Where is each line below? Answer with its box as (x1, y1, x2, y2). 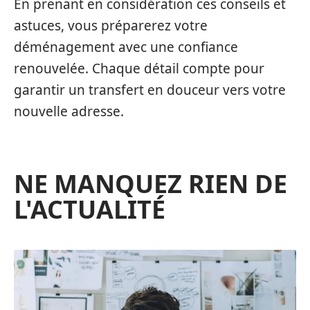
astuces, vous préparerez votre (14, 17, 208, 35)
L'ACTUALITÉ (14, 192, 165, 226)
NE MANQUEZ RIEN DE (14, 167, 287, 201)
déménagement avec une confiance (14, 38, 238, 56)
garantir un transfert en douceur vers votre (14, 81, 286, 99)
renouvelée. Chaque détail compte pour (14, 60, 264, 77)
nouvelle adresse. (14, 102, 124, 120)
